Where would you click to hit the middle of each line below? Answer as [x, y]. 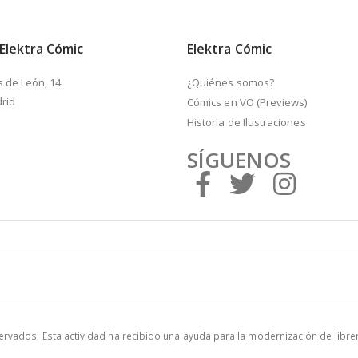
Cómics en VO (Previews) [247, 102]
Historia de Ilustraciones [247, 122]
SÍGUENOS [239, 159]
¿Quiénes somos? [231, 82]
